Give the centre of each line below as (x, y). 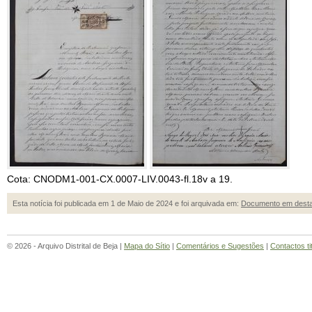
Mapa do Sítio (147, 246)
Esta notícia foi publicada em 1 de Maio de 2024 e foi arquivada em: (127, 203)
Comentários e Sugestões (220, 246)
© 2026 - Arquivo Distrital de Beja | (65, 246)
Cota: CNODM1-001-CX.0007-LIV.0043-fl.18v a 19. (120, 179)
